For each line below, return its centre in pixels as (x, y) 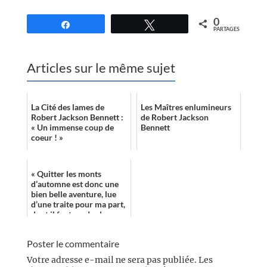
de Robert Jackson (174, 117)
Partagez (94, 24)
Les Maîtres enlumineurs (186, 107)
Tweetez (177, 24)
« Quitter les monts (66, 174)
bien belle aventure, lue (73, 194)
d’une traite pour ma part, (78, 204)
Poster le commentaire (73, 244)
